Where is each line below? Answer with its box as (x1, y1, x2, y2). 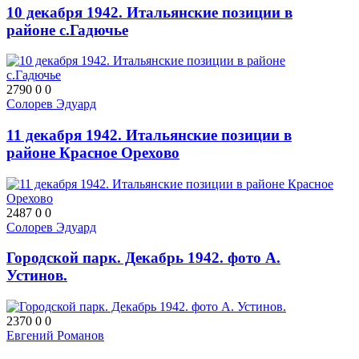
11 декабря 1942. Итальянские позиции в (6, 127, 292, 144)
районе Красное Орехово (6, 144, 179, 162)
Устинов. (6, 267, 67, 284)
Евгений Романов (6, 329, 104, 343)
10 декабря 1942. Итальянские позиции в (6, 3, 292, 21)
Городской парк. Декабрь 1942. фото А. (6, 249, 280, 267)
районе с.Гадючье (6, 21, 128, 38)
